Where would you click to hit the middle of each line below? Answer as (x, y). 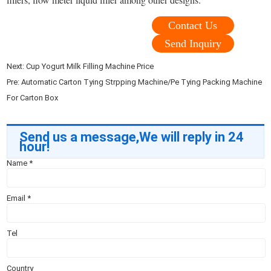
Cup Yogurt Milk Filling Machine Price (90, 66)
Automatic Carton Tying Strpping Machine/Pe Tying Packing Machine (142, 82)
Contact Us (193, 25)
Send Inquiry (193, 43)
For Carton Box (33, 97)
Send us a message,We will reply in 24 (132, 137)
